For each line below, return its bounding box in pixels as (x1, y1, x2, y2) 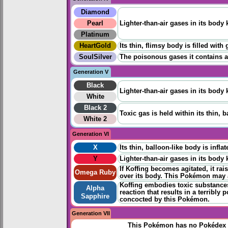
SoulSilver (78, 53, 112, 61)
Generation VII (71, 210, 110, 217)
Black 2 (83, 104, 107, 112)
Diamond (81, 9, 109, 16)
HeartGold (79, 42, 111, 50)
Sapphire (81, 193, 109, 201)
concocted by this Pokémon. (120, 196, 210, 204)
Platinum (81, 31, 109, 39)
